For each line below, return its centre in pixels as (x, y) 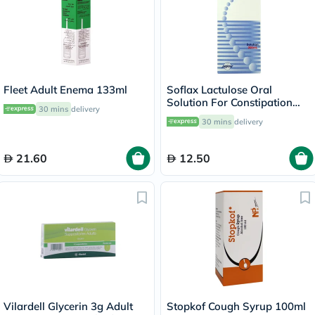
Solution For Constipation (230, 102)
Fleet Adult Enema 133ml (65, 90)
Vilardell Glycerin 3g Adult (68, 306)
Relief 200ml (197, 115)
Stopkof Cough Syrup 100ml (236, 306)
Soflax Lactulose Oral (219, 90)
